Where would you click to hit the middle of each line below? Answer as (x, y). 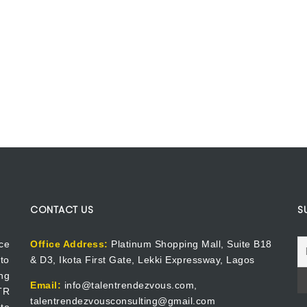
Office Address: (69, 244)
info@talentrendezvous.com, (129, 285)
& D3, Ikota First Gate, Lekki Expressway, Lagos (143, 259)
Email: (46, 285)
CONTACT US (62, 210)
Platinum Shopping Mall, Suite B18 (190, 244)
